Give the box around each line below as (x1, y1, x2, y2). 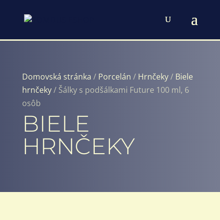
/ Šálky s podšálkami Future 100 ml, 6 (51, 84, 189, 95)
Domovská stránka (22, 71, 91, 82)
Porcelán (98, 71, 131, 82)
